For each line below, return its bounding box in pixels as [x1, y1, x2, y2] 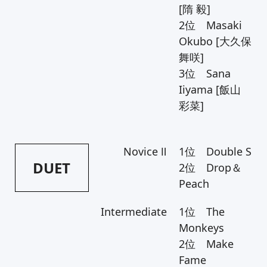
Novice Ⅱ [123, 144, 167, 159]
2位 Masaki [178, 18, 242, 32]
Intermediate [100, 204, 167, 219]
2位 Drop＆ [178, 160, 242, 175]
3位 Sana [178, 66, 231, 80]
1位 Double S [178, 144, 252, 159]
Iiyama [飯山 [178, 82, 241, 97]
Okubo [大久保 [178, 34, 252, 48]
